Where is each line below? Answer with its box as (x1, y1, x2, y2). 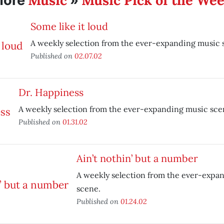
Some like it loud (30, 20, 108, 32)
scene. (76, 183, 100, 193)
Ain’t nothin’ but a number (76, 152, 198, 164)
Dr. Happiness (18, 86, 83, 98)
